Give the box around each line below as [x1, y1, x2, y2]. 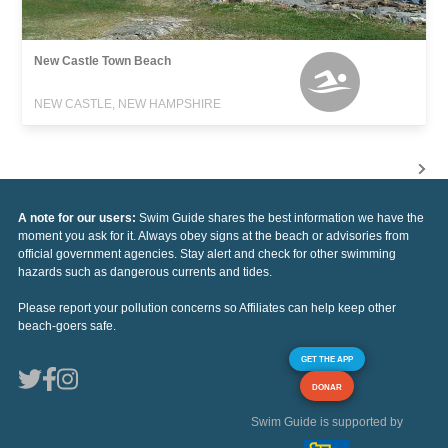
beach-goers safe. [18, 318, 116, 333]
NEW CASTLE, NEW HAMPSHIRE [34, 96, 222, 111]
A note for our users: [18, 210, 139, 225]
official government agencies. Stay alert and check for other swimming [18, 246, 396, 261]
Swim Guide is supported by [251, 414, 403, 429]
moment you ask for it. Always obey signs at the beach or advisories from [18, 228, 409, 243]
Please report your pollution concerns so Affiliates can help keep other [18, 300, 396, 315]
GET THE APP [301, 353, 353, 364]
